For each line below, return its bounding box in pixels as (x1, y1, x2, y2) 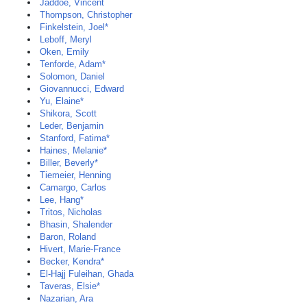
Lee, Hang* (40, 195, 84, 205)
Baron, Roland (40, 232, 96, 242)
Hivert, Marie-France (40, 244, 121, 254)
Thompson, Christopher (40, 10, 132, 20)
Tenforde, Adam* (40, 59, 106, 69)
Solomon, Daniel (40, 71, 105, 82)
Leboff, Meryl (40, 34, 92, 45)
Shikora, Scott (40, 108, 97, 119)
